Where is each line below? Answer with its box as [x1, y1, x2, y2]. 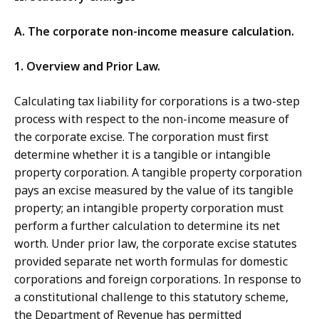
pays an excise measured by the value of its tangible [14, 182, 293, 199]
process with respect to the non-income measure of [14, 111, 289, 127]
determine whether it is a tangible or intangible [14, 147, 271, 163]
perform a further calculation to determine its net [14, 218, 280, 234]
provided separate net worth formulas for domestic [14, 253, 288, 270]
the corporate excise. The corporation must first [14, 129, 268, 145]
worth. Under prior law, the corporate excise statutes [14, 236, 297, 252]
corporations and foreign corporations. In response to [14, 271, 301, 288]
